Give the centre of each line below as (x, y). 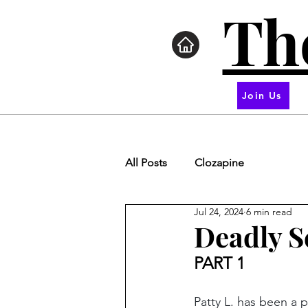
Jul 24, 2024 (219, 212)
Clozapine (219, 163)
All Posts (146, 163)
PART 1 (219, 263)
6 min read (269, 212)
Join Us (262, 96)
